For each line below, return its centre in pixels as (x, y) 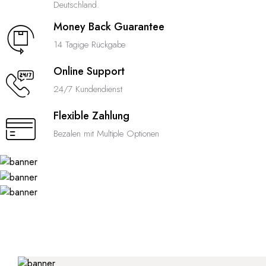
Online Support (89, 71)
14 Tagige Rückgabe (90, 45)
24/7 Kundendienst (88, 89)
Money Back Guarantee (109, 27)
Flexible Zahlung (91, 116)
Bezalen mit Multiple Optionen (107, 134)
